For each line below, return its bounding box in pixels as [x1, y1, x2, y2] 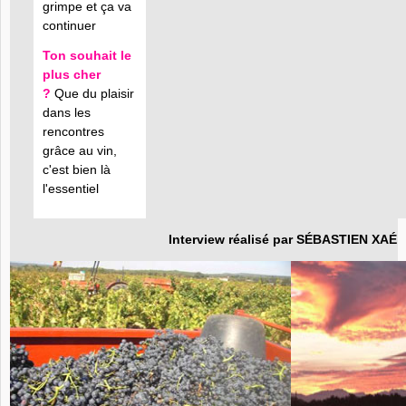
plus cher [43, 67, 101, 82]
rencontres [43, 124, 104, 139]
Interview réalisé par [169, 232, 296, 246]
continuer [43, 18, 96, 33]
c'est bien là [43, 162, 111, 177]
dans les [43, 105, 91, 120]
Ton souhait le [43, 48, 131, 63]
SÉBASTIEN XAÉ [296, 232, 397, 246]
